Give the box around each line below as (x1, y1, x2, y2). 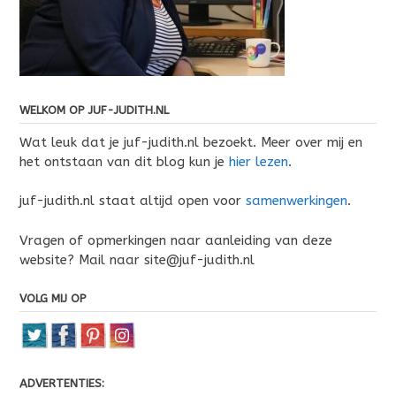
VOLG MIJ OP (19, 291, 87, 305)
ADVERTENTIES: (19, 376, 104, 390)
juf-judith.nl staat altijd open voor (19, 193, 246, 209)
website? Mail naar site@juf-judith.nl (19, 251, 255, 268)
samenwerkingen (246, 193, 347, 209)
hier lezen (229, 153, 288, 170)
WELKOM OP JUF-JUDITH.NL (19, 103, 169, 117)
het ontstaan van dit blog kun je (19, 153, 229, 170)
